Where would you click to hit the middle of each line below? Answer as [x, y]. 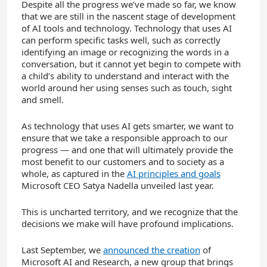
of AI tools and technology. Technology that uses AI [127, 28]
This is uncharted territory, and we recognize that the [130, 211]
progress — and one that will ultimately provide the [127, 149]
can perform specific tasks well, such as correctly [121, 40]
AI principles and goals [174, 173]
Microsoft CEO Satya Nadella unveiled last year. [118, 185]
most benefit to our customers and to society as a [123, 161]
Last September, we [62, 249]
